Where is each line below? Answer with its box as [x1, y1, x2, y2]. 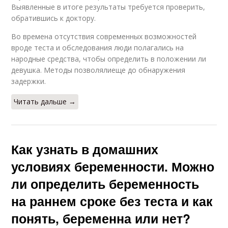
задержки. [11, 76, 46, 86]
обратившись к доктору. [11, 13, 96, 23]
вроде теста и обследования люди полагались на [11, 42, 184, 52]
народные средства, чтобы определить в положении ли [11, 53, 207, 64]
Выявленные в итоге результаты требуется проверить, [11, 2, 206, 12]
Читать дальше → [14, 96, 76, 106]
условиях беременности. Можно [11, 157, 215, 176]
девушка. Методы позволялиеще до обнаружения [11, 65, 186, 75]
